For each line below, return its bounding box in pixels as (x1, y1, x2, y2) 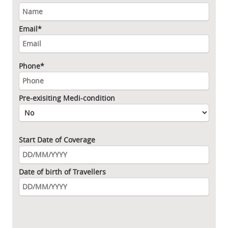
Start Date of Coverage (19, 134, 95, 145)
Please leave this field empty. (18, 202, 117, 212)
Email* (19, 23, 42, 34)
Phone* (19, 61, 44, 71)
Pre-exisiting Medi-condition (19, 93, 115, 103)
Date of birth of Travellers (19, 166, 106, 177)
